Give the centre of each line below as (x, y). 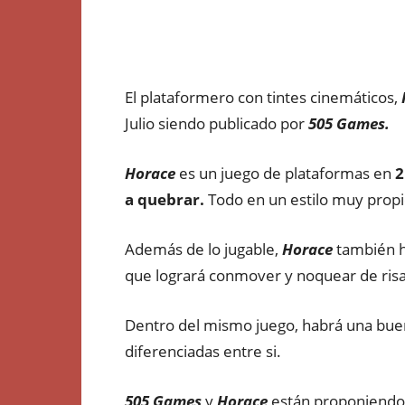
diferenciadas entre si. (203, 351)
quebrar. (171, 199)
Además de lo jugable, (203, 249)
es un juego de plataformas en (285, 173)
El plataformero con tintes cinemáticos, (263, 97)
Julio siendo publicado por (217, 123)
